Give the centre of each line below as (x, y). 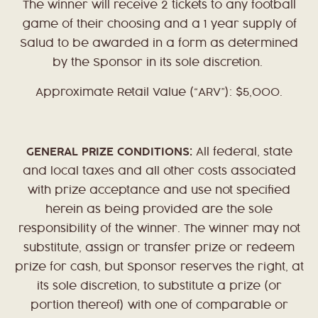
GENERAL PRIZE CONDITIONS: (109, 153)
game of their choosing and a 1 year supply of (159, 25)
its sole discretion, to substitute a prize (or (159, 287)
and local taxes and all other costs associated (159, 172)
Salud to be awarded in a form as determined (159, 44)
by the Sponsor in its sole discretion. (159, 63)
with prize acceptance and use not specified (159, 191)
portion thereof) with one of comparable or (159, 306)
